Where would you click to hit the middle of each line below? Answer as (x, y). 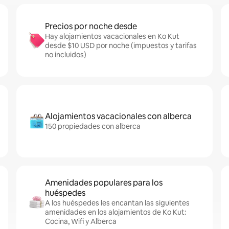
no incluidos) (66, 55)
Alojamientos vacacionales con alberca (118, 116)
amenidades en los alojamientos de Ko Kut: (116, 212)
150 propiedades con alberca (93, 126)
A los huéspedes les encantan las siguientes (117, 203)
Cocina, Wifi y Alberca (81, 221)
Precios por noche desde (91, 26)
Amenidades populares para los (104, 183)
